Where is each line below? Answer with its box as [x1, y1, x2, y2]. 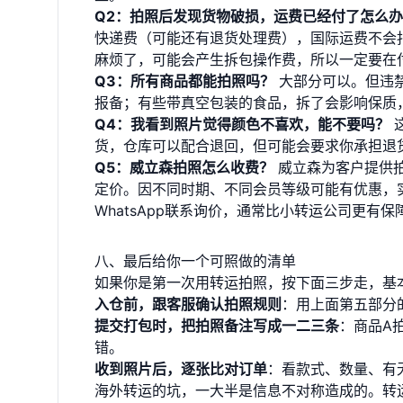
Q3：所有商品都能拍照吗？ [94, 72, 274, 90]
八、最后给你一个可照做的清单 [94, 252, 296, 270]
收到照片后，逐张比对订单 [94, 360, 267, 378]
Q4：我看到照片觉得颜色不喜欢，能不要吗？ [94, 115, 390, 133]
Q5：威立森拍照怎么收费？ [94, 158, 273, 176]
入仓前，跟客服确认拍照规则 [94, 295, 282, 313]
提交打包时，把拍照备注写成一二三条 [94, 317, 339, 335]
